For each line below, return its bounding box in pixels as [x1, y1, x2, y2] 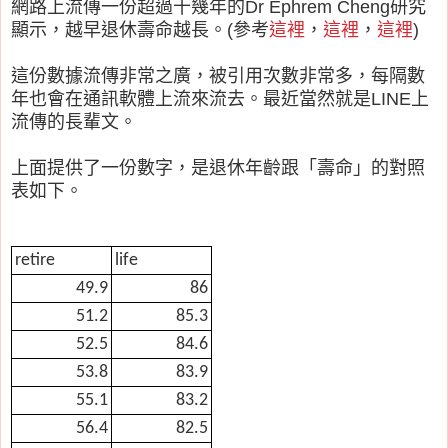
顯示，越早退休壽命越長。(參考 [11, 19, 269, 40]
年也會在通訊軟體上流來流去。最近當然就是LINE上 [11, 88, 429, 109]
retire [15, 250, 55, 270]
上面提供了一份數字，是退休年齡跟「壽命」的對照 [11, 157, 425, 178]
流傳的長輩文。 [11, 111, 137, 132]
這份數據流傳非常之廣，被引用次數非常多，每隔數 [11, 65, 425, 86]
